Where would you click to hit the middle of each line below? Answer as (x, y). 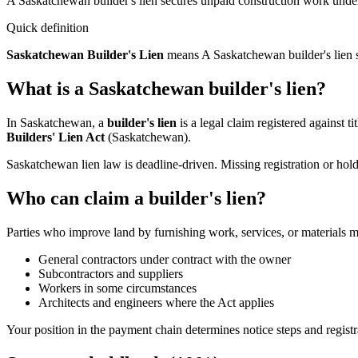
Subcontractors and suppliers (111, 273)
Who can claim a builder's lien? (136, 198)
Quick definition (48, 28)
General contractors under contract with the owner (165, 259)
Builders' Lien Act (56, 137)
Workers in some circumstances (117, 288)
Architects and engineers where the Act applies (156, 302)
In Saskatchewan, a (57, 123)
